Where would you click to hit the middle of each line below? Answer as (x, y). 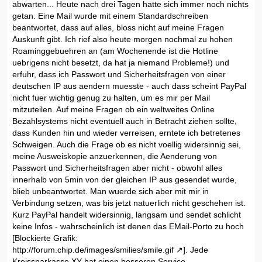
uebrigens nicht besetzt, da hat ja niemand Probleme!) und (121, 62)
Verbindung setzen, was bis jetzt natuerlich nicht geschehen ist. (129, 203)
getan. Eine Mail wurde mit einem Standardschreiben (110, 15)
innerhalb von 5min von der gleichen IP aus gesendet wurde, (125, 179)
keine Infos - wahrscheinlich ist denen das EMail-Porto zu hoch (128, 226)
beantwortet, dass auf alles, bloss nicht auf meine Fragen (118, 27)
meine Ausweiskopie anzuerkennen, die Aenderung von (115, 156)
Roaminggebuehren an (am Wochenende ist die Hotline (115, 51)
